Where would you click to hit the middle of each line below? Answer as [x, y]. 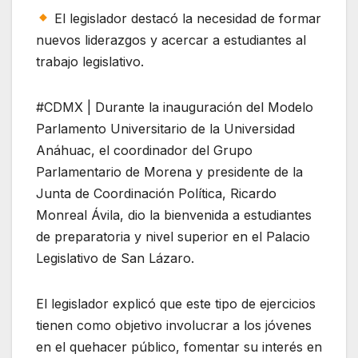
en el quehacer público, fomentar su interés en [179, 346]
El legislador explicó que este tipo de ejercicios [176, 303]
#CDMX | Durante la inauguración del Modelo [175, 107]
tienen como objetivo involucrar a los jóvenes [174, 325]
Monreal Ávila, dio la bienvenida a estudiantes [174, 215]
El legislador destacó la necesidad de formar [186, 18]
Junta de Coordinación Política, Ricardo [156, 193]
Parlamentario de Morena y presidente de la [169, 171]
